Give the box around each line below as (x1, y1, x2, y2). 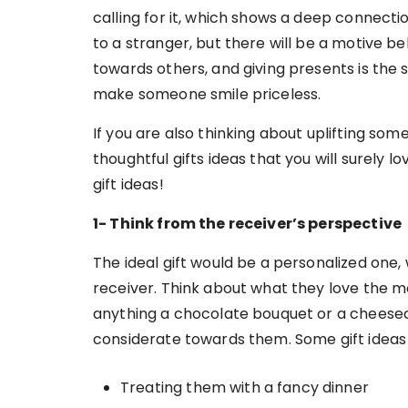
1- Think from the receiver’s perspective (93, 212, 402, 234)
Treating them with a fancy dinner (120, 376, 369, 398)
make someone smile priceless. (93, 83, 321, 105)
